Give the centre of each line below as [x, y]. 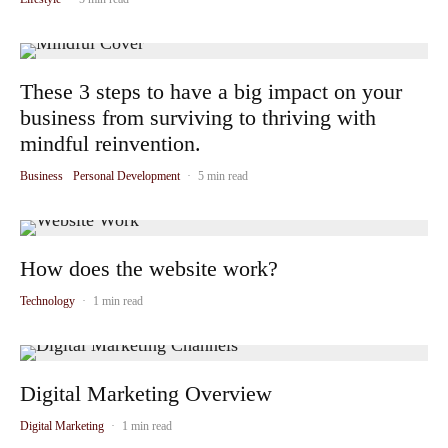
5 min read [223, 176]
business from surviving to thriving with [198, 117]
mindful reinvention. [110, 143]
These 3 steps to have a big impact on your [211, 91]
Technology [47, 301]
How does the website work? [149, 268]
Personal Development [126, 176]
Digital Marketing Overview [146, 393]
